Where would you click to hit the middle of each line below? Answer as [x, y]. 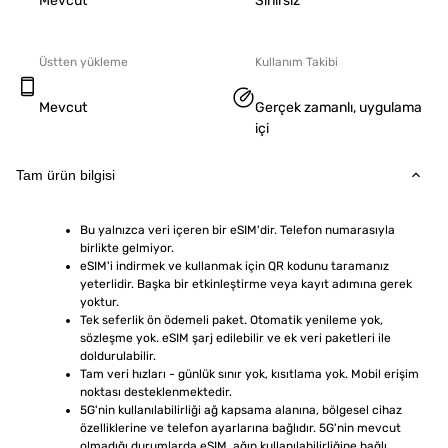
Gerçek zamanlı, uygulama [338, 107]
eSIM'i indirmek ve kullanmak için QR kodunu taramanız [234, 266]
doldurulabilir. [118, 356]
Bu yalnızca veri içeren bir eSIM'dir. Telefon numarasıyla [237, 230]
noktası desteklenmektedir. [156, 392]
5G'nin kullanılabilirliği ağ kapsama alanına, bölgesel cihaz [241, 410]
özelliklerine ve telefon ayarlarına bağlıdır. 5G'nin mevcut [240, 428]
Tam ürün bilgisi [65, 175]
